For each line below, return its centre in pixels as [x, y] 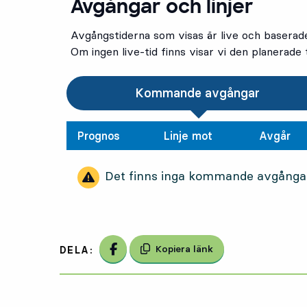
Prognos [98, 135]
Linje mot [188, 135]
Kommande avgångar [197, 93]
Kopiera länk [184, 248]
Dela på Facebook [169, 249]
